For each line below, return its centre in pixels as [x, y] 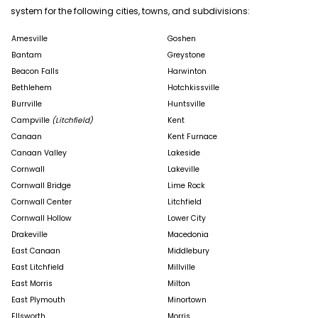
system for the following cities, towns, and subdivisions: [130, 11]
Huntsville [186, 104]
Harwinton [187, 72]
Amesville [29, 39]
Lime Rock [186, 186]
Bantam [27, 55]
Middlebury [188, 251]
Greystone [186, 55]
